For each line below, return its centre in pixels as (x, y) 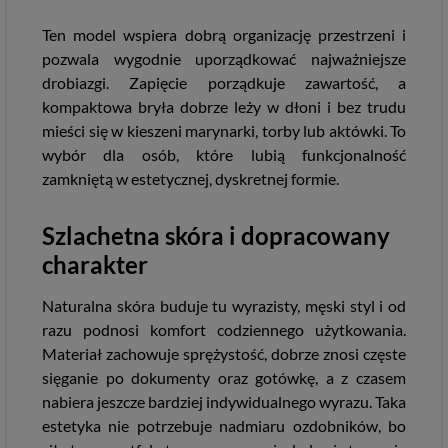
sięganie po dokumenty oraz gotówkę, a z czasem (224, 377)
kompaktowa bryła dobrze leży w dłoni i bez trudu (224, 106)
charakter (95, 264)
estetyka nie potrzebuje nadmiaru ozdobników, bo (224, 425)
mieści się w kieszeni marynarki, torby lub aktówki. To (224, 130)
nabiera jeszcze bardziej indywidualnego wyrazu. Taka (224, 401)
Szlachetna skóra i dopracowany (216, 235)
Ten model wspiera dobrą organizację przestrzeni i (224, 34)
